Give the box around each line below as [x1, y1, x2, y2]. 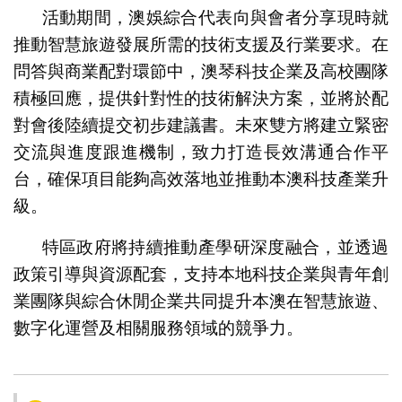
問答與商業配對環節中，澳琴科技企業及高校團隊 [13, 61, 389, 81]
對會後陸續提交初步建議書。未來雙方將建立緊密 [13, 115, 389, 135]
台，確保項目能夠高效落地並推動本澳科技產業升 [13, 169, 389, 188]
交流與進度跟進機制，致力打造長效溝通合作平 [13, 142, 389, 162]
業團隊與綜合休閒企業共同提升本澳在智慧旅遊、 [13, 291, 389, 310]
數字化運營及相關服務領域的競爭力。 [13, 318, 303, 337]
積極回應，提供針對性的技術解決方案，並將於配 [13, 88, 389, 108]
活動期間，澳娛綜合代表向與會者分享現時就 [41, 7, 389, 27]
